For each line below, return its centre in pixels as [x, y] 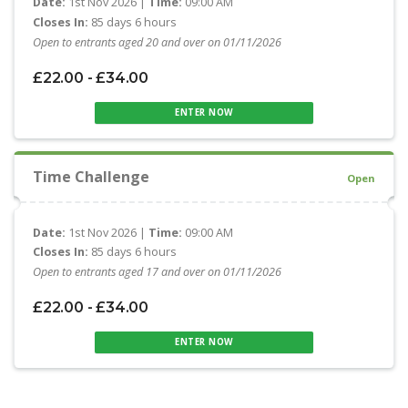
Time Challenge [91, 176]
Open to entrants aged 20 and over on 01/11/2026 [157, 43]
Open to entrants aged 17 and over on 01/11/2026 [157, 272]
